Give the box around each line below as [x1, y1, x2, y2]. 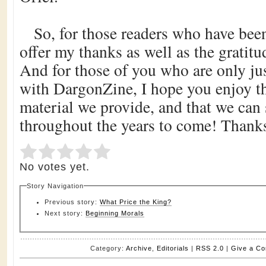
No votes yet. [20, 161, 90, 173]
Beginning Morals [85, 210, 144, 217]
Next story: [45, 210, 85, 217]
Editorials [156, 245, 189, 252]
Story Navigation [27, 182, 84, 189]
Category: [90, 245, 126, 252]
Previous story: [45, 198, 100, 205]
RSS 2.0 [195, 245, 224, 252]
